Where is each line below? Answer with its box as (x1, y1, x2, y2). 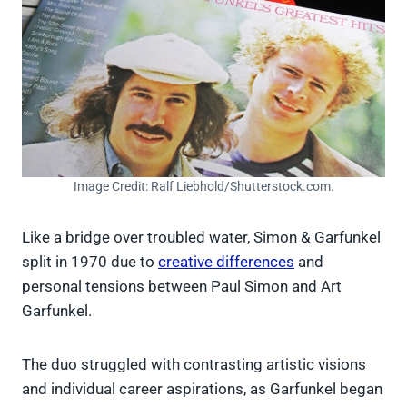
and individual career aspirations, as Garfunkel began (22, 380, 382, 399)
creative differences (158, 253, 294, 272)
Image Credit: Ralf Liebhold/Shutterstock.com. (73, 179, 334, 194)
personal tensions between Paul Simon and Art (22, 277, 342, 296)
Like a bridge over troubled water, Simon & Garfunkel (22, 228, 381, 247)
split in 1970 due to (22, 253, 158, 272)
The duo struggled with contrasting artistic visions (22, 355, 366, 374)
